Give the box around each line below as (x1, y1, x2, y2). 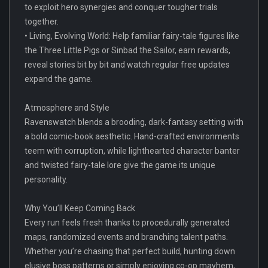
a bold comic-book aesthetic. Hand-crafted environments (25, 131, 239, 141)
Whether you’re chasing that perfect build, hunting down (25, 246, 235, 256)
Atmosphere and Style (25, 102, 109, 112)
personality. (25, 174, 68, 184)
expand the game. (25, 74, 93, 84)
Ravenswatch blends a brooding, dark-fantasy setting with (25, 117, 243, 127)
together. (25, 16, 59, 26)
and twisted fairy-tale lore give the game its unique (25, 160, 215, 170)
